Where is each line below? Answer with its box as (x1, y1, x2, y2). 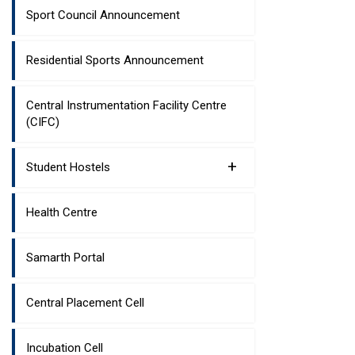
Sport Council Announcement (26, 8, 180, 22)
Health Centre (26, 205, 97, 219)
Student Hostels (26, 160, 110, 174)
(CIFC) (26, 115, 59, 129)
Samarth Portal (26, 250, 105, 265)
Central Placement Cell (26, 296, 144, 310)
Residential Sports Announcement (26, 53, 204, 67)
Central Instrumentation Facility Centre (26, 98, 227, 113)
